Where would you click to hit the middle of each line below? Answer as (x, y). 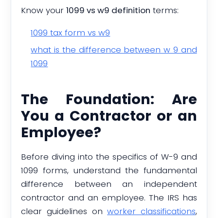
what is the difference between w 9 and (114, 49)
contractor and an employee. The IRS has (109, 197)
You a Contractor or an (109, 116)
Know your (44, 10)
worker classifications (151, 211)
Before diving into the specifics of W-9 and (109, 156)
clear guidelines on (64, 211)
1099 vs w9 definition (109, 10)
